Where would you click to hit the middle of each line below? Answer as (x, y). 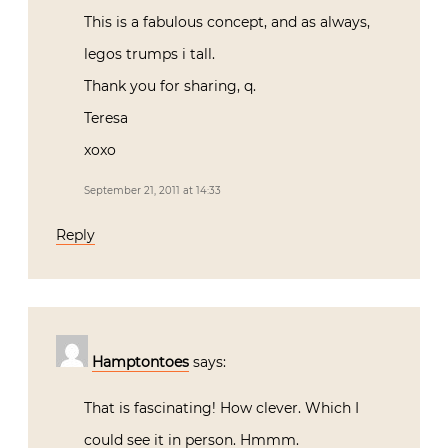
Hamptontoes (140, 362)
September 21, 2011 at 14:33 (152, 191)
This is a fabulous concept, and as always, (227, 22)
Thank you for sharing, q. (170, 86)
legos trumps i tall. (149, 54)
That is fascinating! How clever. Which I (221, 408)
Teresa (106, 118)
